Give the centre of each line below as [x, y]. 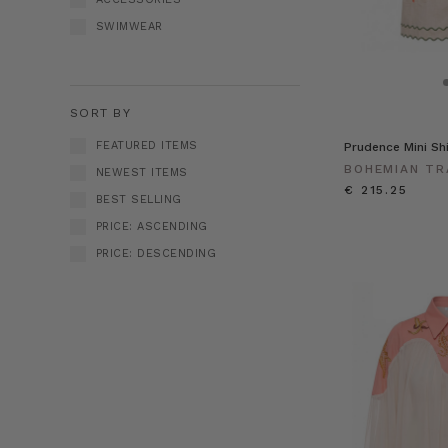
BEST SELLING [138, 199]
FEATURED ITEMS [146, 145]
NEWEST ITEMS [141, 172]
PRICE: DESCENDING [156, 253]
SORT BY [100, 112]
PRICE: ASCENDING [151, 226]
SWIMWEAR [129, 26]
